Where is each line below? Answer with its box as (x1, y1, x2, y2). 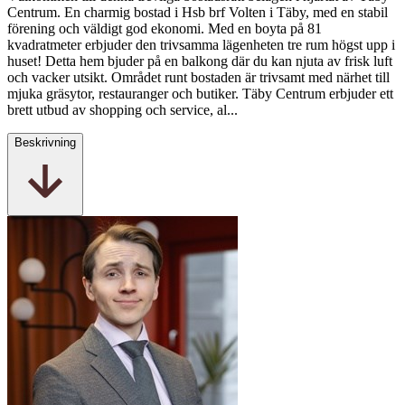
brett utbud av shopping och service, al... (7, 102, 238, 118)
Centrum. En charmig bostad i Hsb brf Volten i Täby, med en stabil (7, 5, 388, 21)
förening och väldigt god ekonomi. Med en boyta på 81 (7, 21, 322, 37)
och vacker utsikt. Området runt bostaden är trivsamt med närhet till (7, 70, 390, 86)
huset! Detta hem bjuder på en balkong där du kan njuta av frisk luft (7, 53, 392, 70)
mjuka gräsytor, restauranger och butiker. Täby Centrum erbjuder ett (7, 86, 393, 102)
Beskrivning (14, 136, 76, 150)
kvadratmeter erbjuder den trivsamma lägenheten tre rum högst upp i (7, 37, 395, 53)
